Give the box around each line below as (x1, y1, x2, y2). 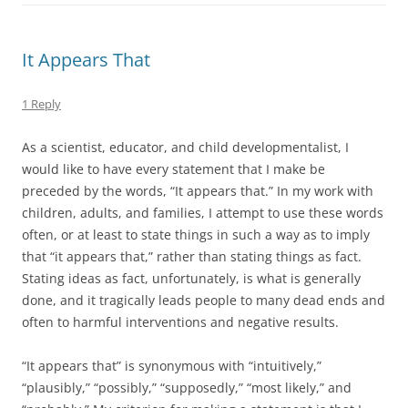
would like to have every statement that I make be (22, 159, 325, 178)
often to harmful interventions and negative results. (22, 312, 339, 331)
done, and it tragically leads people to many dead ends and (22, 291, 385, 309)
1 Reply (22, 95, 61, 112)
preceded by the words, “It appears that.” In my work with (22, 181, 373, 199)
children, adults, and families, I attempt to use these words (22, 203, 383, 221)
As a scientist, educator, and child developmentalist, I (22, 138, 349, 156)
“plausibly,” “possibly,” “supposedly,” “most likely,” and (22, 378, 352, 396)
